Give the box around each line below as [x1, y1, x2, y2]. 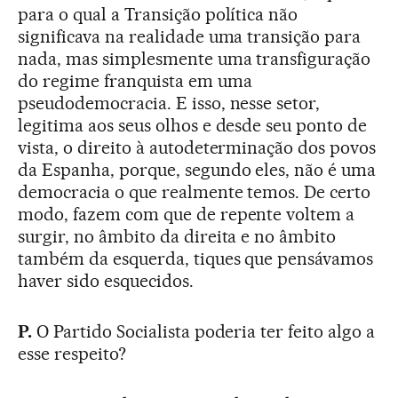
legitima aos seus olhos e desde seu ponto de [18, 114, 368, 136]
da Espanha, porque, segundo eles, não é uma [18, 158, 377, 180]
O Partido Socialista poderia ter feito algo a [31, 320, 376, 342]
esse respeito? [18, 342, 126, 364]
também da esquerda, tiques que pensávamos [18, 247, 374, 269]
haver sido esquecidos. [18, 269, 194, 291]
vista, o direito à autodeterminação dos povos [18, 136, 377, 158]
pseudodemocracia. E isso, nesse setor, [18, 92, 321, 114]
